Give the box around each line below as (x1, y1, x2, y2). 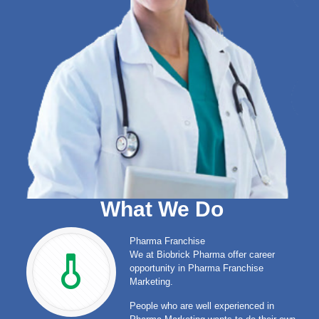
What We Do (100, 197, 224, 221)
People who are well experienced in (129, 300, 274, 311)
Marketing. (129, 276, 173, 287)
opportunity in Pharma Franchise (129, 262, 263, 273)
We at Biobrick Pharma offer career (129, 249, 275, 260)
